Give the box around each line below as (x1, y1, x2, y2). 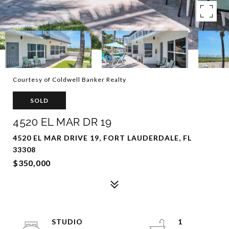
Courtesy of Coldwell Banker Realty (13, 76, 126, 83)
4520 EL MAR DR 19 (13, 116, 112, 128)
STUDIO (52, 217, 83, 226)
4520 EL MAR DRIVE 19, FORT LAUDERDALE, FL (13, 133, 192, 142)
